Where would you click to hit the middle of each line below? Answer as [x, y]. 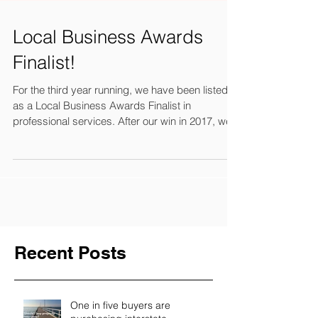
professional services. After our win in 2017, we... [126, 147]
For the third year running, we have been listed [120, 115]
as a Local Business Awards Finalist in [102, 131]
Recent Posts [70, 278]
